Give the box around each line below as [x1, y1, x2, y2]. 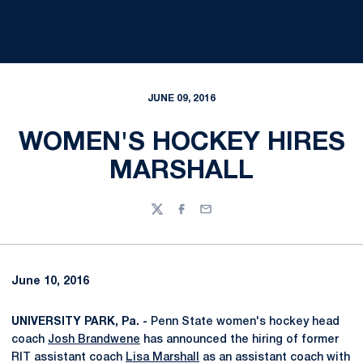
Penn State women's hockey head [147, 317, 340, 327]
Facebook [174, 211, 230, 222]
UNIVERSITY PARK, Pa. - [11, 317, 147, 327]
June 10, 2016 [11, 276, 89, 287]
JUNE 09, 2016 [147, 94, 216, 103]
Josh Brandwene [48, 335, 140, 345]
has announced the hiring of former [140, 335, 339, 345]
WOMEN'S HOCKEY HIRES [18, 131, 345, 155]
